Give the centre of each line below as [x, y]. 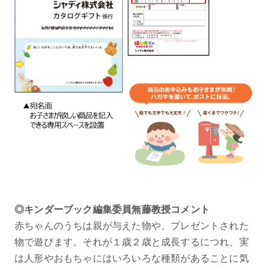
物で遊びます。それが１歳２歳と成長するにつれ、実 [131, 242]
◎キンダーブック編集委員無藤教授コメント [112, 209]
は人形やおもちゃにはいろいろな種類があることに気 [131, 258]
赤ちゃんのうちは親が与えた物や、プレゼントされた [131, 225]
